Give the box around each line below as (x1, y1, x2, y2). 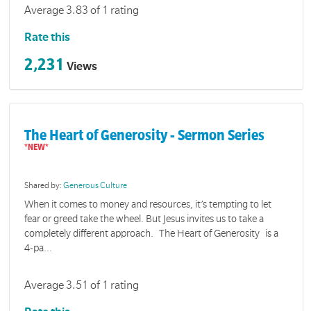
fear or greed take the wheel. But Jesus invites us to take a (24, 213, 264, 225)
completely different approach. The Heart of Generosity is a (24, 228, 279, 239)
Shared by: (24, 180, 64, 190)
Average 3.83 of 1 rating (24, 4, 140, 17)
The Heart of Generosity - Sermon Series (24, 127, 265, 144)
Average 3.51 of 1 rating (24, 278, 140, 292)
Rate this (24, 31, 71, 44)
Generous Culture (63, 180, 128, 190)
